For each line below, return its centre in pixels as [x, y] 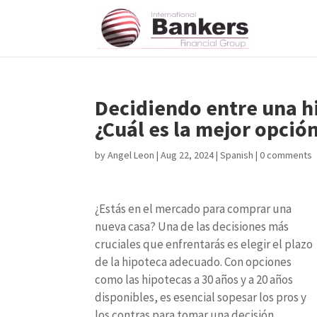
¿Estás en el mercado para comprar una [194, 209]
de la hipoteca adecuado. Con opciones [194, 262]
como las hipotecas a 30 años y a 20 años [194, 279]
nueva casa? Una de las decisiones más [192, 226]
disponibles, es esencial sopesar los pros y [201, 297]
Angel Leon [131, 155]
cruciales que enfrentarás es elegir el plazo [204, 244]
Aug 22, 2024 [188, 155]
